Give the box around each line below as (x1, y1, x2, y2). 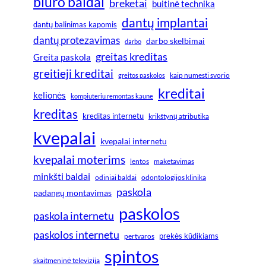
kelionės (33, 89, 66, 100)
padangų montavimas (33, 187, 112, 198)
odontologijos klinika (141, 172, 206, 182)
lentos (130, 157, 149, 165)
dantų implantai (122, 14, 208, 30)
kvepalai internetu (100, 135, 167, 146)
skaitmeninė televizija (33, 255, 100, 265)
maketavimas (154, 157, 194, 165)
